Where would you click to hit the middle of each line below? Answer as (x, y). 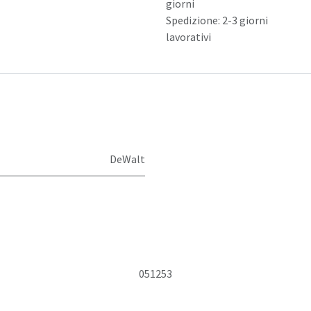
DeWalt (127, 159)
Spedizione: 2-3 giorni (217, 20)
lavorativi (188, 37)
